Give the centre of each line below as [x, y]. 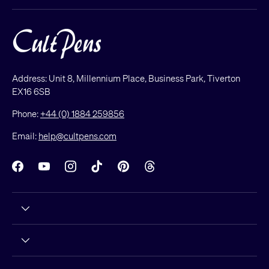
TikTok [111, 172]
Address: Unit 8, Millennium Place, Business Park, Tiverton [126, 78]
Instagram [91, 172]
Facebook [38, 172]
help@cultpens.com [77, 135]
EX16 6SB [31, 91]
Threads [167, 172]
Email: [25, 135]
